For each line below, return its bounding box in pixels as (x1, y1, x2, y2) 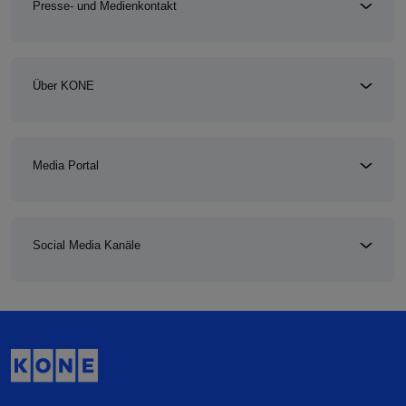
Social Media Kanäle (33, 238, 140, 253)
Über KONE (33, 79, 94, 93)
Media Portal (33, 159, 99, 173)
